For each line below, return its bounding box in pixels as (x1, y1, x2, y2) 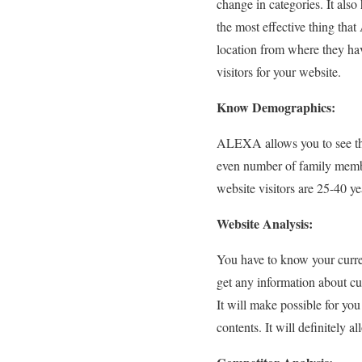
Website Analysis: (217, 214, 313, 233)
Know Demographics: (217, 98, 335, 116)
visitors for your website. (217, 63, 341, 80)
